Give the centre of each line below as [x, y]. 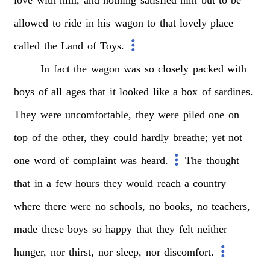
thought [222, 160]
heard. [154, 160]
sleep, [129, 252]
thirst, [82, 252]
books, [179, 206]
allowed [31, 23]
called [27, 46]
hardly [155, 137]
